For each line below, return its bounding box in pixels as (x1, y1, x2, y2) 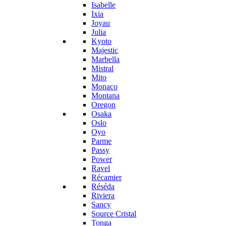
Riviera (91, 191, 115, 200)
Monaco (91, 82, 118, 91)
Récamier (91, 173, 122, 182)
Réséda (91, 182, 115, 191)
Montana (91, 91, 120, 100)
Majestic (91, 46, 119, 54)
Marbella (91, 55, 120, 64)
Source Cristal (91, 209, 137, 218)
